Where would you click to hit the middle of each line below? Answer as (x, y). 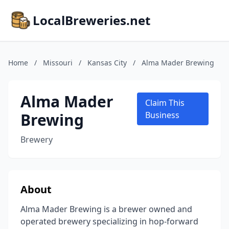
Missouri (58, 63)
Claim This (165, 103)
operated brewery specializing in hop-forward (109, 221)
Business (163, 115)
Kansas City (107, 63)
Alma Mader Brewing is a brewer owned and (106, 209)
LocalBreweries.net (91, 20)
